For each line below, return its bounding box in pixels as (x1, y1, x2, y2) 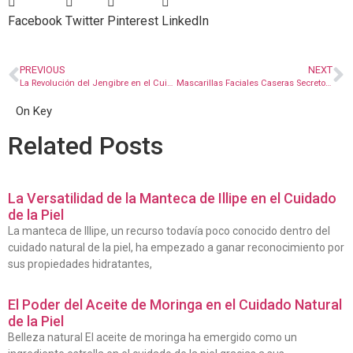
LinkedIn (162, 13, 209, 28)
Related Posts (8, 130, 163, 161)
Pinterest (107, 13, 158, 28)
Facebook (8, 13, 62, 28)
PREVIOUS (20, 63, 65, 76)
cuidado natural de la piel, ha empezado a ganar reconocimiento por (8, 240, 344, 254)
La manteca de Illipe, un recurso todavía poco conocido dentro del (8, 224, 330, 237)
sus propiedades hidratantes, (8, 257, 152, 270)
